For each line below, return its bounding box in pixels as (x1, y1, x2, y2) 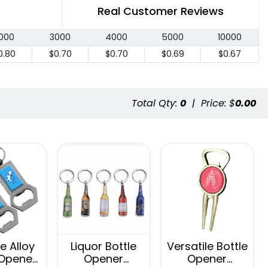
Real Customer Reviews (98, 4, 224, 19)
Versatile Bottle (166, 238, 248, 254)
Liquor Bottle (71, 238, 137, 254)
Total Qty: (132, 96, 180, 110)
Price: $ (201, 96, 235, 110)
